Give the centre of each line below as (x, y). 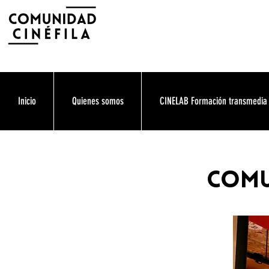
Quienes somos (98, 101)
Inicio (27, 101)
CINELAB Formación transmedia (213, 101)
